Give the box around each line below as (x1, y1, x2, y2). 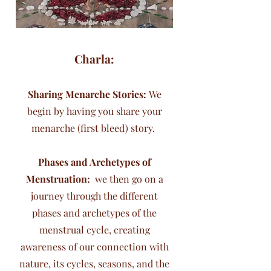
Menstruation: (25, 172, 93, 185)
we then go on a (92, 172, 163, 185)
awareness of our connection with (20, 240, 169, 253)
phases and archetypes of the (32, 206, 157, 219)
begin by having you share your (27, 105, 162, 117)
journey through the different (31, 189, 158, 202)
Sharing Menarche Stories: (27, 88, 149, 100)
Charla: (74, 51, 114, 67)
